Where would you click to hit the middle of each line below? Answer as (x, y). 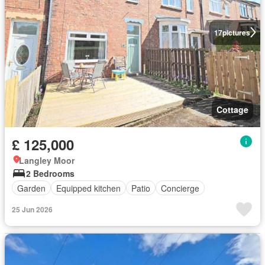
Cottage (232, 109)
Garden (31, 188)
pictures (236, 32)
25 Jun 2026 (32, 209)
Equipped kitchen (88, 188)
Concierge (180, 188)
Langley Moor (47, 160)
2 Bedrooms (50, 173)
